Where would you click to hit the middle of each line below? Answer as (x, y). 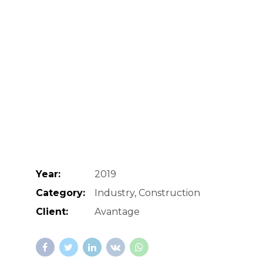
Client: (52, 211)
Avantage (117, 211)
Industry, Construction (147, 193)
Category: (60, 193)
